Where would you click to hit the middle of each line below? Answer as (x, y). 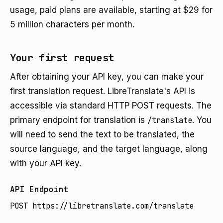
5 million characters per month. (72, 24)
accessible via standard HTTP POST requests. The (111, 106)
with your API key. (46, 163)
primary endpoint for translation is (79, 120)
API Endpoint (39, 189)
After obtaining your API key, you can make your (107, 77)
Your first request (62, 58)
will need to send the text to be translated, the (102, 134)
